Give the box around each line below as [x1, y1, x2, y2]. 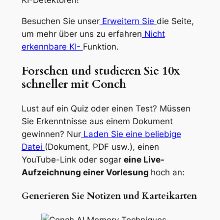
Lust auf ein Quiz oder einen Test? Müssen [21, 103, 191, 113]
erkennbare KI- [21, 41, 83, 52]
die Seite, [156, 16, 194, 26]
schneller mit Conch [21, 76, 126, 92]
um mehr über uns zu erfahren [21, 28, 142, 39]
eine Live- [123, 154, 165, 165]
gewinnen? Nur [21, 129, 81, 139]
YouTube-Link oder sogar [21, 154, 124, 165]
